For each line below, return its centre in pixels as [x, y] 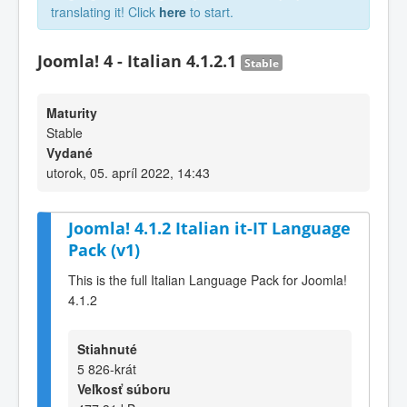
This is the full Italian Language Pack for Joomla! [208, 279]
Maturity [72, 113]
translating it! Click [105, 12]
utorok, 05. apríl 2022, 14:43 [128, 173]
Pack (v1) [104, 250]
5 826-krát [107, 368]
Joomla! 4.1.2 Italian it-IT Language [209, 228]
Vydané [69, 153]
